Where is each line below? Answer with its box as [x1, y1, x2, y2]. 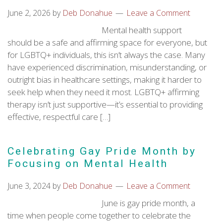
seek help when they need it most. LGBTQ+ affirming [7, 86, 199, 98]
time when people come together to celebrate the [7, 210, 191, 221]
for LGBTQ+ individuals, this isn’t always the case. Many [7, 49, 205, 60]
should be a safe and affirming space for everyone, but [7, 37, 207, 48]
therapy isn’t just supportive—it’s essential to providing [7, 99, 203, 110]
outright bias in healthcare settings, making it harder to [7, 74, 202, 85]
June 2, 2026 [7, 7, 51, 18]
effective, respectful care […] [7, 111, 111, 122]
